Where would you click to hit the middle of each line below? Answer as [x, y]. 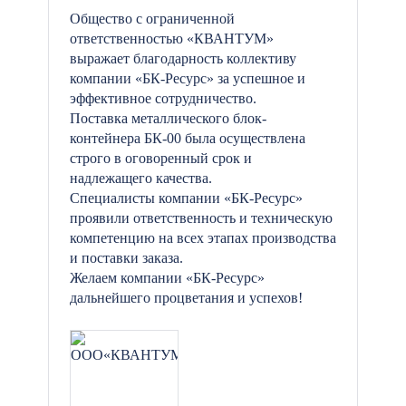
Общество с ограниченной [152, 19]
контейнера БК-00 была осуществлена [188, 138]
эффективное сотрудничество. [163, 98]
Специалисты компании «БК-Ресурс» [186, 198]
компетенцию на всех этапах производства [203, 238]
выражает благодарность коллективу [183, 58]
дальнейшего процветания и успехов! [186, 298]
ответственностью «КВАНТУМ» [172, 39]
